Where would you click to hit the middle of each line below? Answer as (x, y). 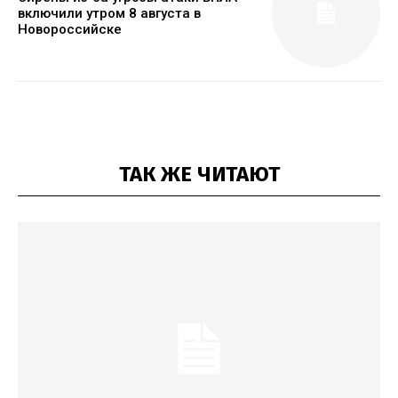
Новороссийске (70, 29)
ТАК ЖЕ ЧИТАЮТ (199, 175)
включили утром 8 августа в (109, 13)
